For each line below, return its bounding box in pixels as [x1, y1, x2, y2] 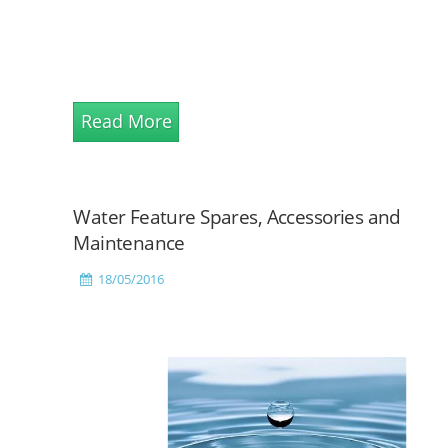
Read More [80, 109, 172, 134]
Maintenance [73, 229, 185, 257]
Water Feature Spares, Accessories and [73, 203, 401, 231]
